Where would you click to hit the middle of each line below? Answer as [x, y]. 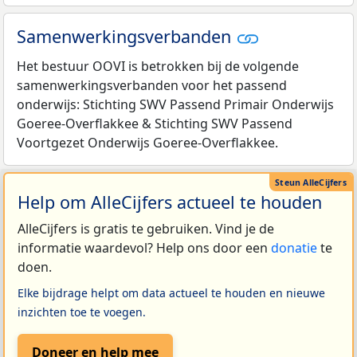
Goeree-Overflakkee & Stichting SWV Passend [155, 124]
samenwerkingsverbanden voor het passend [152, 86]
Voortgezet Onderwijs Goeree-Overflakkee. [147, 143]
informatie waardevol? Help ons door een [144, 247]
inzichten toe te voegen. [82, 312]
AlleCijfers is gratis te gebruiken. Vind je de [146, 228]
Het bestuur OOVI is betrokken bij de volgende [158, 67]
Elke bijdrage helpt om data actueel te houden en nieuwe [171, 292]
